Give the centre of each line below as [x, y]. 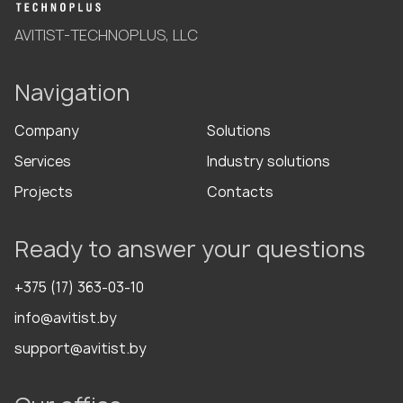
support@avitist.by [81, 348]
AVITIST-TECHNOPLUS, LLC [106, 35]
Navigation [72, 92]
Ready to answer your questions [190, 249]
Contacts [240, 192]
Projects [44, 192]
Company [47, 130]
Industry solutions [269, 161]
